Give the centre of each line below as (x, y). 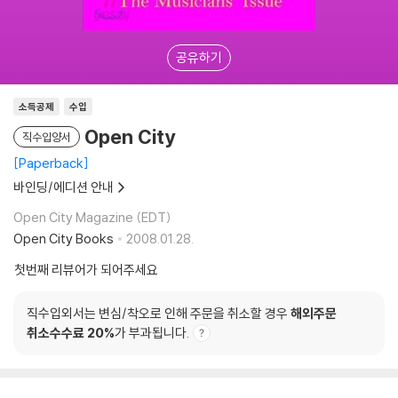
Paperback (51, 163)
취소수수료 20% (71, 333)
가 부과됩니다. (152, 333)
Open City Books (64, 239)
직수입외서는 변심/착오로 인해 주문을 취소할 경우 (159, 313)
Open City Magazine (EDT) (92, 217)
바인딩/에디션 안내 (64, 187)
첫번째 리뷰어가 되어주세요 (86, 270)
